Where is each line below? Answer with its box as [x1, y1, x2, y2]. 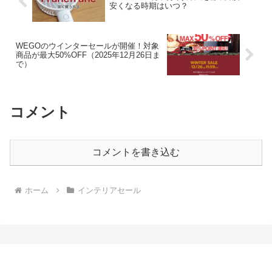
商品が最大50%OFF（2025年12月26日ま [16, 50, 160, 59]
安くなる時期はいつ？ [109, 1, 188, 11]
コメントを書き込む [92, 147, 180, 158]
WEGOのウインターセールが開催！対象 [16, 41, 159, 50]
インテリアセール [77, 185, 141, 195]
